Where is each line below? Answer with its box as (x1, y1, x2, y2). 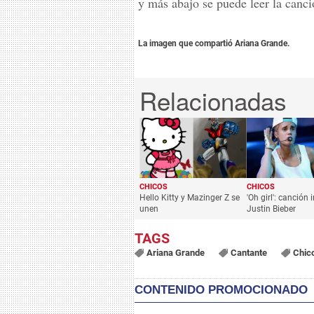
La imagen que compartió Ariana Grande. (138, 39, 289, 48)
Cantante (230, 247, 267, 259)
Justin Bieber (246, 203, 296, 214)
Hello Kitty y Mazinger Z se (139, 192, 240, 203)
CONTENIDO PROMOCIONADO (135, 283, 308, 297)
